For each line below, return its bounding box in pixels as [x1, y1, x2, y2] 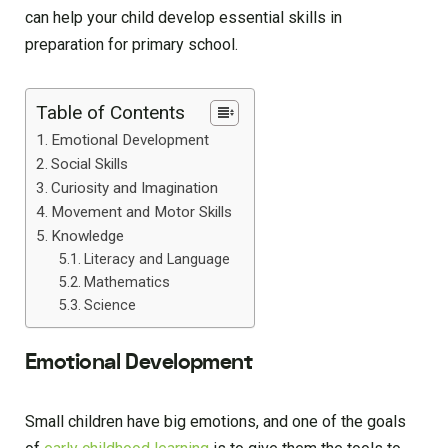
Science [83, 297, 136, 315]
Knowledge [51, 227, 125, 246]
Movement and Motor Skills [51, 203, 233, 222]
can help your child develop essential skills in [25, 8, 342, 28]
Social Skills [51, 155, 129, 174]
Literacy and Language [83, 251, 230, 269]
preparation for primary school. [25, 35, 238, 55]
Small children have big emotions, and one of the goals [25, 412, 406, 432]
